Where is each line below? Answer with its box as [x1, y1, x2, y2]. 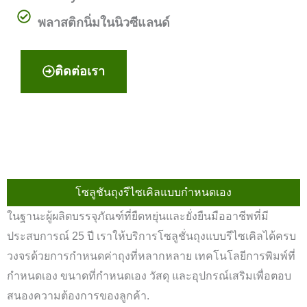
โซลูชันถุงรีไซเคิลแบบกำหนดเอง [75, 186, 232, 198]
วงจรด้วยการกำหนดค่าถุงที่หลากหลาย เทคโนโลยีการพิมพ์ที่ [7, 249, 295, 262]
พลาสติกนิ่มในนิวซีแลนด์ [38, 15, 170, 29]
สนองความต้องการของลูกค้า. [7, 289, 149, 302]
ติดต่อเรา [55, 64, 105, 78]
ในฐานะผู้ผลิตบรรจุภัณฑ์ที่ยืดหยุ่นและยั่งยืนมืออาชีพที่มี [7, 210, 269, 222]
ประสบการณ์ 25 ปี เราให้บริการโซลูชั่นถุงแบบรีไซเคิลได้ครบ [7, 230, 296, 242]
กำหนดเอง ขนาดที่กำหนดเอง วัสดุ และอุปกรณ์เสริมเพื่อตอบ [7, 269, 291, 282]
